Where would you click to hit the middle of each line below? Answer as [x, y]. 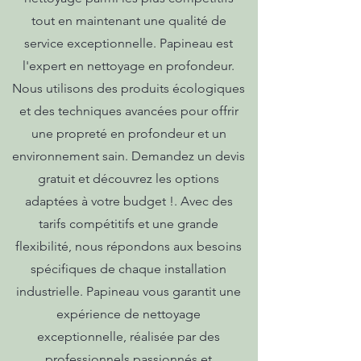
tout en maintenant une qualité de [129, 21]
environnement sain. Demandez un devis [129, 156]
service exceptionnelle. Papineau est [129, 43]
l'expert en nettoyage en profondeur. [129, 66]
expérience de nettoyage [129, 314]
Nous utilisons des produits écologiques [129, 88]
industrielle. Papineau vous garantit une [129, 291]
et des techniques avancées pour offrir [129, 111]
